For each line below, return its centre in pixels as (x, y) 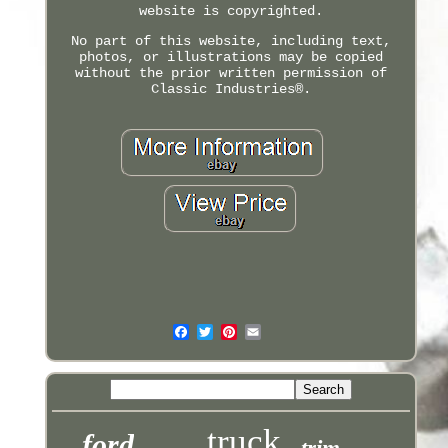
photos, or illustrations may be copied (230, 56)
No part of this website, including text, (230, 40)
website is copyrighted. (230, 10)
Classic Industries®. (230, 88)
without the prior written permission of (230, 72)
